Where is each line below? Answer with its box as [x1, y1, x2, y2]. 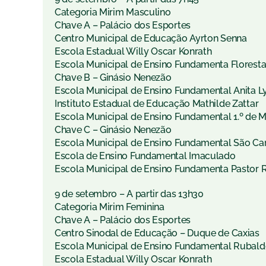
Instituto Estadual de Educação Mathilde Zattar [55, 98, 259, 110]
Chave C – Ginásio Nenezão [55, 124, 172, 136]
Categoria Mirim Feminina [55, 201, 164, 213]
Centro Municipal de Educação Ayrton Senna [55, 33, 247, 45]
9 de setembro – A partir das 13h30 [55, 188, 204, 200]
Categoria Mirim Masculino [55, 7, 171, 18]
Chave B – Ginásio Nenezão [55, 72, 172, 84]
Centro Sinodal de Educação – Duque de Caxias [55, 227, 259, 239]
